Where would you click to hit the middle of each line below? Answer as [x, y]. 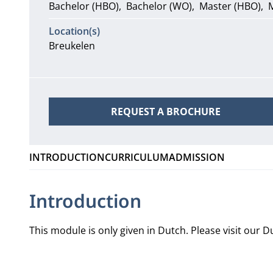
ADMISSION [197, 157]
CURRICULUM [136, 157]
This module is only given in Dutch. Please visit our [146, 230]
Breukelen [72, 46]
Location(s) [74, 31]
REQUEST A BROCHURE [165, 112]
